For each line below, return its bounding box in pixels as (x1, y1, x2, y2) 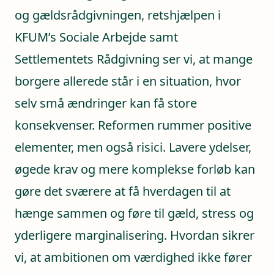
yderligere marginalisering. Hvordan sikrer (15, 226, 254, 243)
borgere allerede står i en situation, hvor (15, 72, 241, 89)
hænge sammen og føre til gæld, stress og (15, 204, 254, 221)
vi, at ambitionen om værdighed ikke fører (15, 248, 252, 265)
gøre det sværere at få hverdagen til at (15, 182, 231, 199)
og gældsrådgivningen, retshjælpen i (15, 6, 221, 23)
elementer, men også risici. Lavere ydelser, (15, 138, 251, 155)
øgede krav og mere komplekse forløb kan (15, 160, 255, 177)
